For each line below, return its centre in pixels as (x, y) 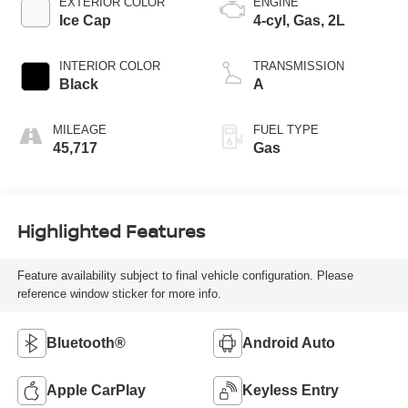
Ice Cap (85, 20)
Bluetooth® (86, 342)
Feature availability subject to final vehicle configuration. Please (185, 276)
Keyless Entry (291, 390)
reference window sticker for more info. (119, 294)
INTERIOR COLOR (109, 66)
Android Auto (289, 342)
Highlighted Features (111, 231)
